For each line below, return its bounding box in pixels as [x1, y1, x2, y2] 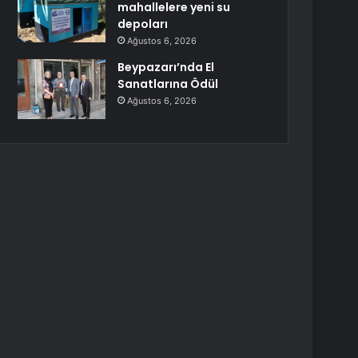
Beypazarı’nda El [117, 59, 215, 75]
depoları [117, 16, 169, 32]
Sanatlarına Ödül [117, 76, 219, 92]
